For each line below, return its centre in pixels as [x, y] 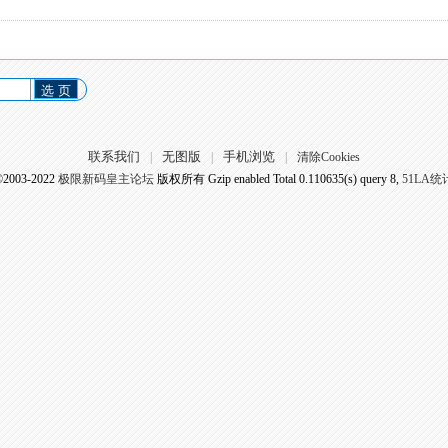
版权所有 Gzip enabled [213, 179]
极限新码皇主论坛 [105, 179]
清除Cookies [328, 157]
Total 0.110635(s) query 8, [335, 179]
